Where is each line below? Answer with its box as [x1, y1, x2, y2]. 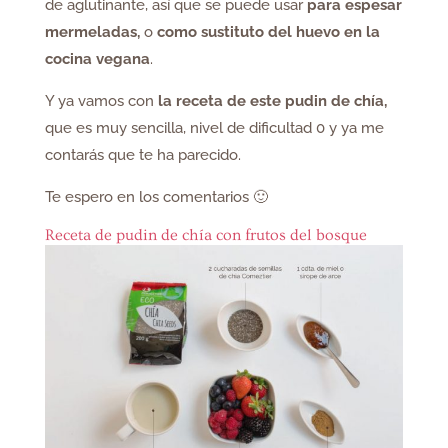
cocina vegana [44, 50, 150, 69]
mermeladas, [44, 23, 140, 42]
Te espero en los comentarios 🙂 [44, 188, 268, 207]
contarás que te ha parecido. [44, 146, 241, 165]
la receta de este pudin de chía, [157, 92, 387, 111]
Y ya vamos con [44, 92, 158, 111]
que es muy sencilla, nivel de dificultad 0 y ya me [44, 119, 384, 138]
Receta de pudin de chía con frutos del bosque [44, 226, 367, 245]
